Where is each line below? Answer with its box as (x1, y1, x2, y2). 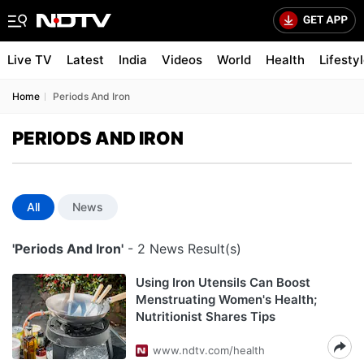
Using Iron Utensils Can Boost (136, 275, 310, 290)
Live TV (7, 52, 52, 67)
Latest (67, 52, 104, 67)
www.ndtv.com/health (153, 344, 265, 357)
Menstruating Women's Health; (136, 292, 317, 307)
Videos (162, 52, 202, 67)
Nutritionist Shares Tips (136, 309, 275, 324)
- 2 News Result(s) (123, 240, 241, 257)
